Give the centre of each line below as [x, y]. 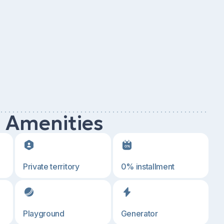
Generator [139, 213]
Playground [44, 213]
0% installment [148, 166]
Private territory [51, 166]
